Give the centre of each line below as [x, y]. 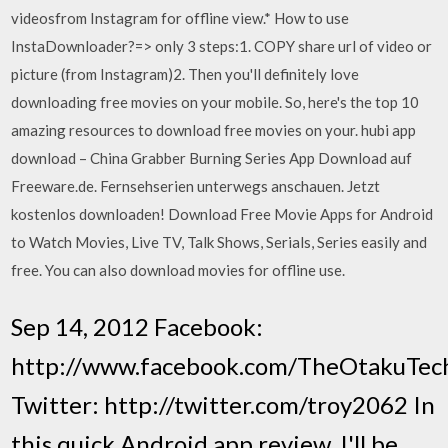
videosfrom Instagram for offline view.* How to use [180, 18]
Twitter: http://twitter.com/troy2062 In [223, 404]
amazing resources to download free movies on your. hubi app [214, 130]
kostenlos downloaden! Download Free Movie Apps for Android [222, 214]
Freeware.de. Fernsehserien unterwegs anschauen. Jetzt [196, 186]
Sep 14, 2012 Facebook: [137, 326]
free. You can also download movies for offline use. [178, 270]
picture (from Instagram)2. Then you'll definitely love [185, 74]
